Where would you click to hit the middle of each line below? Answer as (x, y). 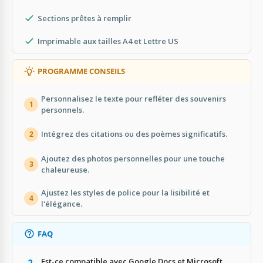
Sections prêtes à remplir (85, 18)
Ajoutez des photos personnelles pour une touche (133, 158)
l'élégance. (62, 203)
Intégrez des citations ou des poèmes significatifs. (134, 134)
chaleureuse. (65, 169)
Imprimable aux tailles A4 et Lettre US (108, 41)
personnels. (63, 109)
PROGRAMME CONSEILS (81, 71)
